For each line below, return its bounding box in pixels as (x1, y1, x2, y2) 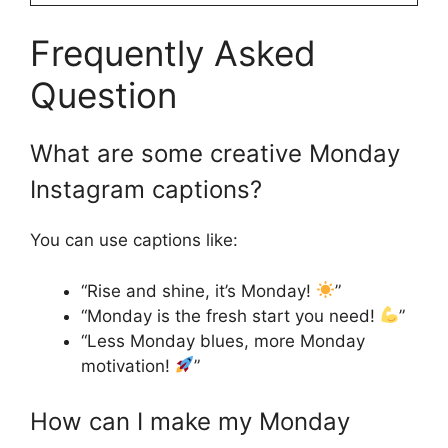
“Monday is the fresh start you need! (81, 305, 380, 326)
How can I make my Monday (30, 407, 350, 437)
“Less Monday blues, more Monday (81, 330, 365, 351)
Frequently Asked (30, 32, 316, 75)
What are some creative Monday (30, 139, 400, 169)
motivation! (81, 355, 175, 376)
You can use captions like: (30, 230, 238, 251)
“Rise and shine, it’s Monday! (81, 280, 316, 301)
